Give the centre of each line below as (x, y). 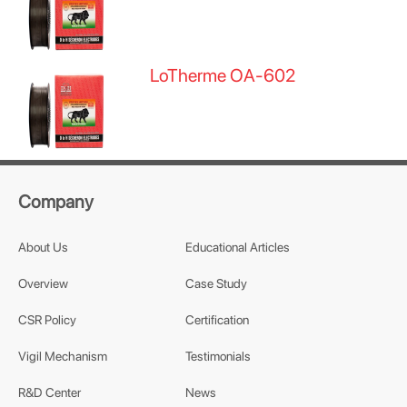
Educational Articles (237, 247)
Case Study (216, 283)
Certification (217, 320)
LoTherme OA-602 (223, 75)
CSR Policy (47, 320)
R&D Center (50, 392)
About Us (43, 247)
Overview (43, 283)
